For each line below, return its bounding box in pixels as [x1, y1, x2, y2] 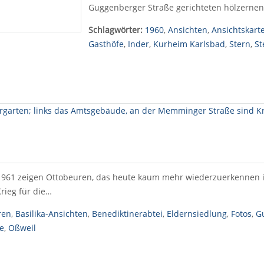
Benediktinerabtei [91, 208, 163, 219]
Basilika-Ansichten [15, 208, 88, 219]
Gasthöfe [88, 38, 124, 49]
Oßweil [8, 222, 36, 233]
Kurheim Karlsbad [153, 38, 225, 49]
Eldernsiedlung [166, 208, 227, 219]
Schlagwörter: [88, 24, 143, 35]
